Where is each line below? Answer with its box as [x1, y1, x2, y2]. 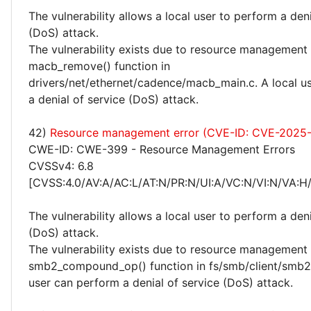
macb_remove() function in [28, 59, 170, 73]
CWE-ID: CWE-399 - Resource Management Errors [28, 142, 295, 156]
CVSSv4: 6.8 [28, 159, 94, 173]
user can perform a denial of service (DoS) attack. [28, 276, 293, 289]
